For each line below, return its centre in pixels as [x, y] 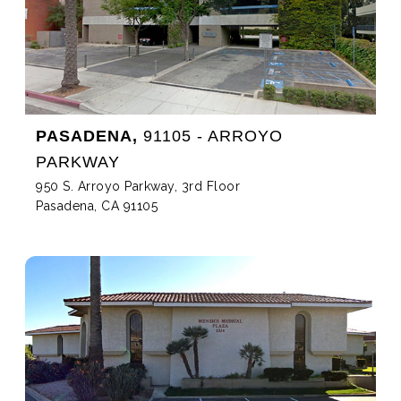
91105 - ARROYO [210, 137]
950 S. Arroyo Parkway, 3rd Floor [138, 187]
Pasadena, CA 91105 [97, 206]
